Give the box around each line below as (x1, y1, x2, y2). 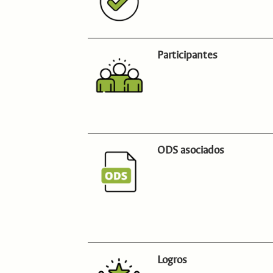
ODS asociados (157, 143, 225, 157)
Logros (157, 253, 188, 267)
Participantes (157, 48, 218, 62)
